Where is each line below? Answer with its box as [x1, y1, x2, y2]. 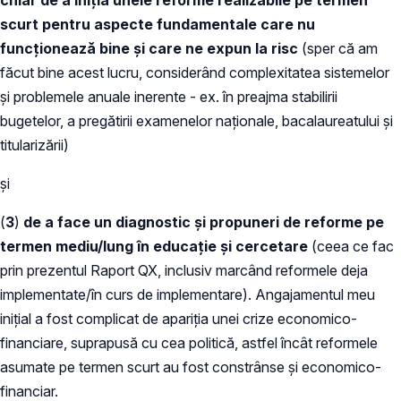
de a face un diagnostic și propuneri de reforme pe [23, 213, 384, 232]
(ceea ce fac [311, 237, 394, 256]
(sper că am [298, 39, 378, 58]
